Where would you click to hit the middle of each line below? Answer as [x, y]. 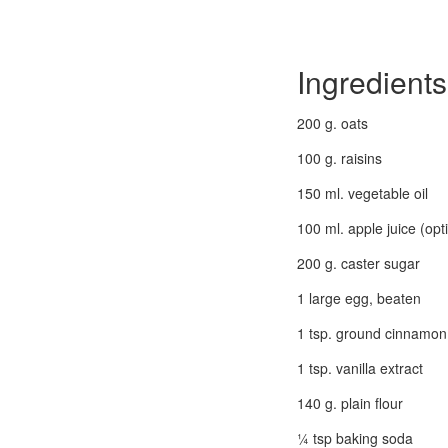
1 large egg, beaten [359, 298]
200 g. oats [332, 123]
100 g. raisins [339, 158]
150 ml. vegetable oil [362, 193]
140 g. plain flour [350, 403]
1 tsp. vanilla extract [360, 368]
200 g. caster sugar [358, 263]
